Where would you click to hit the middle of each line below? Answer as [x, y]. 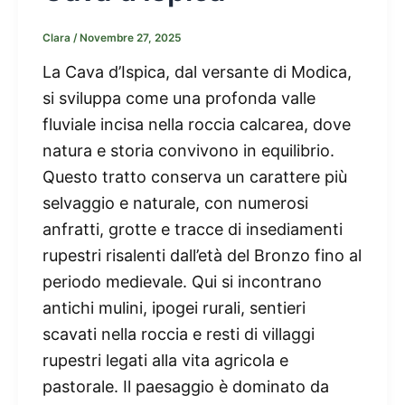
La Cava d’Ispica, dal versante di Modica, [197, 71]
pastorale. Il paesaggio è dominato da [186, 386]
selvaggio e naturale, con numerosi [175, 202]
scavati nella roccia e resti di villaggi [179, 334]
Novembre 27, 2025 [130, 38]
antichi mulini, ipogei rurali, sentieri [174, 307]
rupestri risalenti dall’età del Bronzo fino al [202, 255]
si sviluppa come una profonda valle [179, 98]
